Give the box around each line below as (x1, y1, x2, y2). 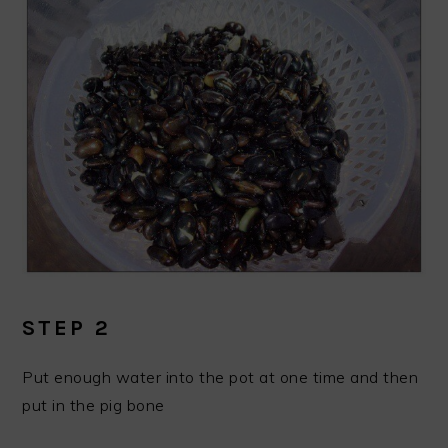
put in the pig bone (22, 394, 165, 415)
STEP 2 (22, 314, 112, 341)
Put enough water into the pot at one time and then (22, 366, 419, 387)
